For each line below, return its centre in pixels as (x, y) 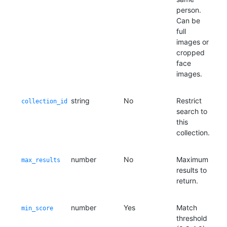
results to (192, 170)
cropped (191, 52)
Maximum (192, 159)
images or (193, 42)
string (80, 101)
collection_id (44, 101)
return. (187, 181)
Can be (188, 21)
